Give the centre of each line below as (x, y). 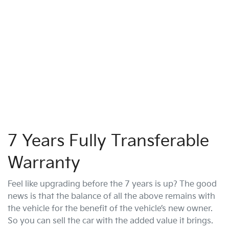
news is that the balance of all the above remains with (111, 197)
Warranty (44, 164)
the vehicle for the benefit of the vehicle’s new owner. (110, 209)
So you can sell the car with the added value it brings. (110, 221)
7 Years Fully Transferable (108, 142)
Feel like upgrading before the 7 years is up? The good (112, 185)
